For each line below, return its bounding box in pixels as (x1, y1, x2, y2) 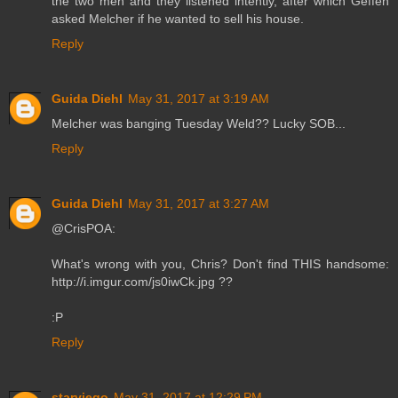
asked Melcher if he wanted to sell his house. (52, 11, 304, 26)
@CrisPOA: (52, 220, 115, 235)
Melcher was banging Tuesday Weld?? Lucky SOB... (52, 115, 346, 131)
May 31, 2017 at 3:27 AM (128, 195, 269, 211)
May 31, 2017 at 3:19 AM (128, 91, 269, 106)
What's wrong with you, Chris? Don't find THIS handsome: (52, 256, 389, 271)
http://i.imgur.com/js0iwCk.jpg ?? (52, 274, 233, 289)
